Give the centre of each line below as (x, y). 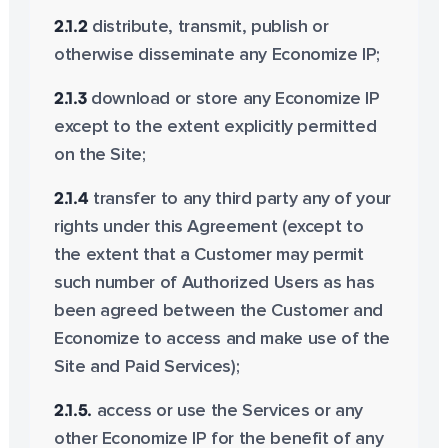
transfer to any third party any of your (239, 199)
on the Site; (99, 155)
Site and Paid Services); (146, 367)
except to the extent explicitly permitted (215, 127)
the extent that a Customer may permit (208, 255)
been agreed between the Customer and (218, 311)
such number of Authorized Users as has (214, 283)
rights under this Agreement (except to (208, 227)
